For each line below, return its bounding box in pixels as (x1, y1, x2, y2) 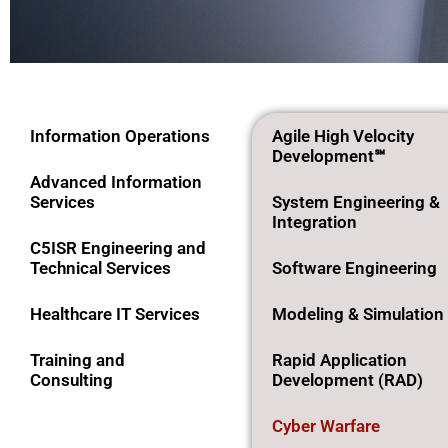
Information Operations (30, 126, 210, 146)
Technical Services (30, 258, 171, 278)
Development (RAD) (271, 370, 423, 390)
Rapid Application (271, 350, 407, 370)
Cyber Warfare (271, 416, 380, 436)
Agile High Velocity (271, 126, 414, 146)
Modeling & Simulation (271, 304, 444, 324)
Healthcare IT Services (30, 304, 200, 324)
